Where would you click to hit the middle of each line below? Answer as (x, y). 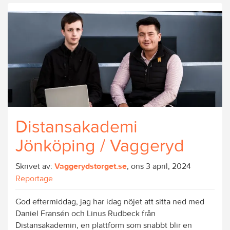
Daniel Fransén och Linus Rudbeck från (85, 213)
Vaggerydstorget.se (91, 166)
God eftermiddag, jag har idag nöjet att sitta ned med (110, 202)
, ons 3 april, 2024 (159, 166)
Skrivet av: (35, 166)
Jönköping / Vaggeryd (100, 145)
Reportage (34, 178)
